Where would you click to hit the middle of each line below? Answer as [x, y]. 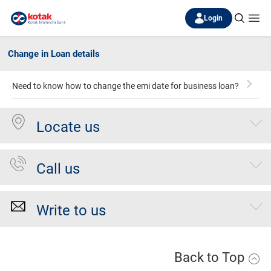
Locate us [68, 127]
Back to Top [211, 257]
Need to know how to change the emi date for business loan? [126, 86]
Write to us [71, 211]
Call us [58, 169]
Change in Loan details [54, 54]
